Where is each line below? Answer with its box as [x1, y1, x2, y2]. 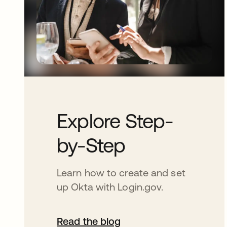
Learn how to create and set [57, 167, 185, 178]
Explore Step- [57, 109, 173, 132]
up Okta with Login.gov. [57, 181, 164, 193]
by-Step [57, 134, 126, 157]
